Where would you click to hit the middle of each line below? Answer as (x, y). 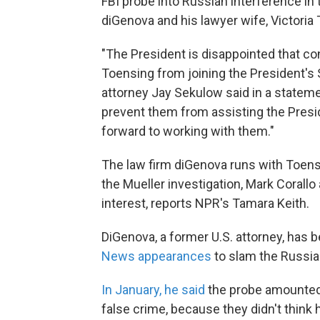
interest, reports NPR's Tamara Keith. (205, 203)
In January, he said (153, 289)
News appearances (156, 256)
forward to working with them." (188, 131)
